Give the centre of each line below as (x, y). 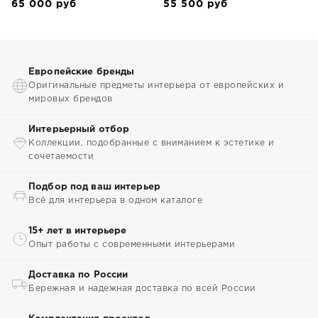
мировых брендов (71, 99)
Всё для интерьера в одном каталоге (115, 201)
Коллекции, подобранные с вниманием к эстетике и (152, 143)
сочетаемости (61, 157)
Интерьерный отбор (79, 130)
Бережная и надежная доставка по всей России (142, 289)
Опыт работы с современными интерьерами (132, 245)
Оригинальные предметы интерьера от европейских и (156, 86)
